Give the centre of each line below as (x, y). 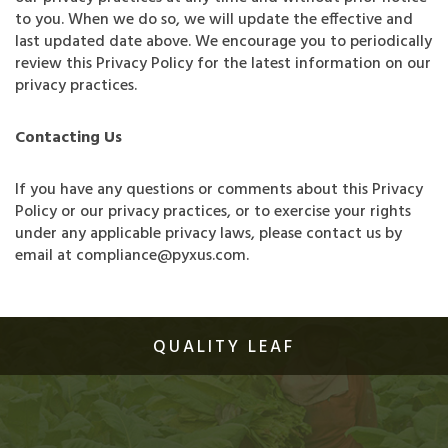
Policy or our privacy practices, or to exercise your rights (213, 212)
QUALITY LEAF (224, 347)
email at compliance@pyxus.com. (132, 256)
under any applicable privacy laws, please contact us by (208, 234)
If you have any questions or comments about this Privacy (219, 190)
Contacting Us (68, 138)
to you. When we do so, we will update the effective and (214, 20)
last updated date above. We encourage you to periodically (223, 42)
